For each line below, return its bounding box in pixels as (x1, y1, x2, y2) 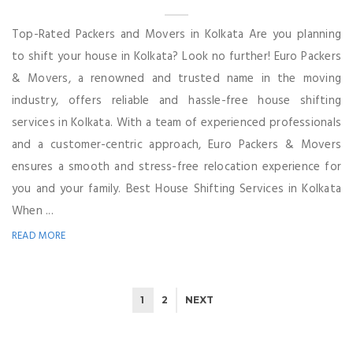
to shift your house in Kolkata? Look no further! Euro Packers (12, 46, 341, 66)
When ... (12, 201, 54, 221)
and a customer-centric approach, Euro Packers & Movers (12, 135, 341, 154)
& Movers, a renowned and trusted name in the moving (12, 69, 341, 88)
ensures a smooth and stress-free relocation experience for (12, 157, 341, 176)
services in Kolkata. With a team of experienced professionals (12, 113, 341, 132)
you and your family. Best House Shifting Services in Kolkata (12, 179, 341, 199)
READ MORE (12, 227, 66, 244)
